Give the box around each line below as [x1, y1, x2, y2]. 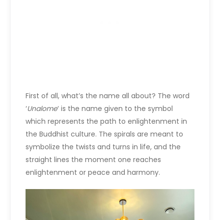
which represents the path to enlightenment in [26, 116, 188, 127]
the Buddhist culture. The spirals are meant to [26, 129, 184, 139]
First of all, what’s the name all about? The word [26, 91, 190, 101]
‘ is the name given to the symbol [57, 104, 173, 114]
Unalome [27, 104, 58, 114]
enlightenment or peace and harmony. [26, 167, 161, 178]
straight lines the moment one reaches [26, 155, 162, 165]
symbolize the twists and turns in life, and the [26, 142, 181, 152]
